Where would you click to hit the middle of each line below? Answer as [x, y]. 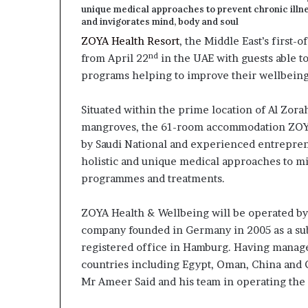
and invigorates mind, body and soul [160, 21]
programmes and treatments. [153, 179]
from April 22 [115, 58]
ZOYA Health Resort [130, 41]
